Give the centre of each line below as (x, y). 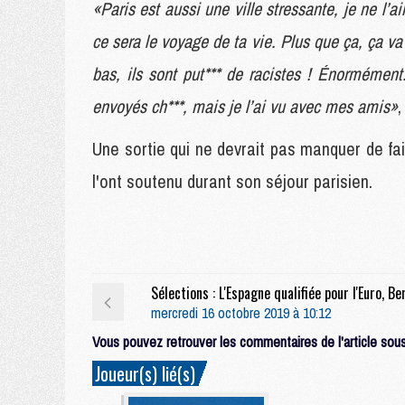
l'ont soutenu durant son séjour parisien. (232, 181)
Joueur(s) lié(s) (145, 373)
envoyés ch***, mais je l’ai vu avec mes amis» (245, 106)
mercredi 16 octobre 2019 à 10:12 (240, 313)
